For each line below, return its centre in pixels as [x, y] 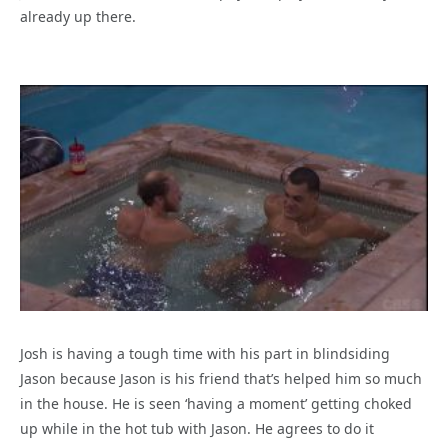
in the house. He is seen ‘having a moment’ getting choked [216, 404]
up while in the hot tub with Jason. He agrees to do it [197, 429]
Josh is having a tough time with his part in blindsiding [205, 354]
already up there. [78, 17]
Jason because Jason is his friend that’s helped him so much [221, 379]
